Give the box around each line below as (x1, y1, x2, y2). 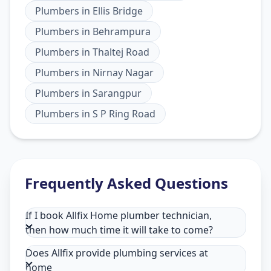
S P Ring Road (93, 106, 155, 120)
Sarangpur (93, 86, 142, 100)
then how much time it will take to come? (25, 223, 213, 237)
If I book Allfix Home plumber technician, (25, 208, 212, 222)
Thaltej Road (93, 45, 149, 59)
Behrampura (93, 24, 151, 38)
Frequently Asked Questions (25, 172, 228, 193)
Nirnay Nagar (93, 65, 154, 79)
